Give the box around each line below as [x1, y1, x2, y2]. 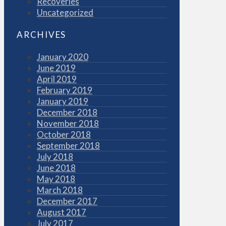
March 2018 [37, 184, 83, 195]
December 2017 [37, 195, 97, 206]
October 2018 [37, 129, 91, 140]
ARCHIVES [17, 29, 67, 40]
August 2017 [37, 206, 86, 217]
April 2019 [37, 73, 77, 84]
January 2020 [37, 51, 88, 62]
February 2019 [37, 84, 92, 95]
